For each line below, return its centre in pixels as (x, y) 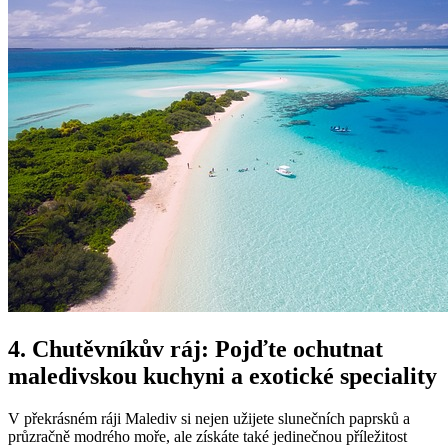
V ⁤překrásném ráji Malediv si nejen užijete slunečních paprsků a (209, 419)
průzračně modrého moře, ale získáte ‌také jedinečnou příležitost (207, 437)
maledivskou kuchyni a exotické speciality (222, 376)
